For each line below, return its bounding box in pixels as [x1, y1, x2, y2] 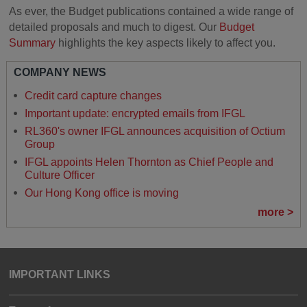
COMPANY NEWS [13, 66, 106, 78]
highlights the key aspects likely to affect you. [56, 37, 276, 49]
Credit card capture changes [24, 89, 162, 101]
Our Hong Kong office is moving [24, 186, 179, 199]
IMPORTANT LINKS [9, 268, 111, 280]
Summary [9, 37, 56, 49]
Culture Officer [24, 169, 95, 181]
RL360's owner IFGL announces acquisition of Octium [24, 125, 285, 137]
